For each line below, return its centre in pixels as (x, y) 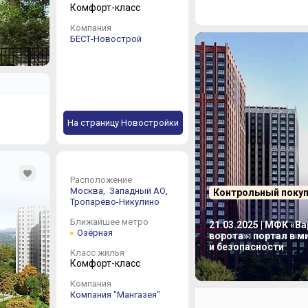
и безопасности (246, 246)
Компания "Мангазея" (115, 295)
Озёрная (95, 233)
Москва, (88, 191)
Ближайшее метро (109, 222)
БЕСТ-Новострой (106, 39)
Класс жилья (97, 253)
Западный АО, (139, 191)
